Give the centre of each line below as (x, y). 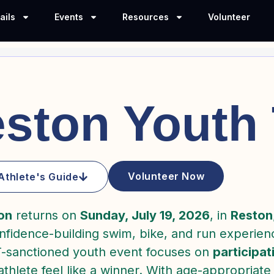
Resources (145, 17)
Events (68, 17)
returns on (46, 215)
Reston (251, 215)
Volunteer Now (166, 176)
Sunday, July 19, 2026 (145, 215)
